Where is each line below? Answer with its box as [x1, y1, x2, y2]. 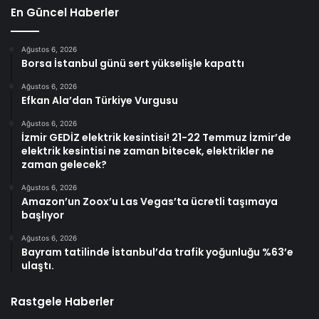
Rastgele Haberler [11, 294, 114, 310]
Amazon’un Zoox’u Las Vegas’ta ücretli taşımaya [21, 194, 278, 209]
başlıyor [21, 208, 64, 223]
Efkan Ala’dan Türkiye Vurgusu [21, 93, 178, 108]
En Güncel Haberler [11, 5, 119, 21]
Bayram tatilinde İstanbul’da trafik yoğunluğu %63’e [21, 245, 293, 260]
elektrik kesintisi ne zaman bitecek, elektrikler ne [21, 144, 274, 159]
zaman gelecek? [21, 157, 107, 172]
